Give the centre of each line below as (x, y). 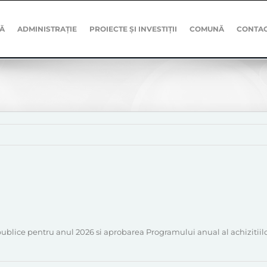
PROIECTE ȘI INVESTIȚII (133, 29)
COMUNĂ (207, 29)
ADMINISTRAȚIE (47, 29)
